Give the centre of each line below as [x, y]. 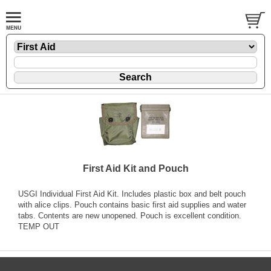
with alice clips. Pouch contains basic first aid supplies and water [132, 204]
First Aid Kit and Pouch [135, 168]
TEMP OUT [39, 226]
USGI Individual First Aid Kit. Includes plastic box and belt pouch [132, 194]
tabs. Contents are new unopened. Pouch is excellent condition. [130, 215]
